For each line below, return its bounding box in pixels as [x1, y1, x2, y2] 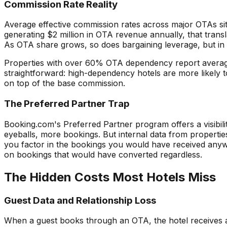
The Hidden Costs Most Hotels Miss [4, 169, 216, 184]
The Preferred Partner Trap [4, 98, 130, 110]
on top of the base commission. [4, 78, 125, 89]
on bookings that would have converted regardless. [4, 149, 202, 160]
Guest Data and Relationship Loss [4, 194, 156, 206]
